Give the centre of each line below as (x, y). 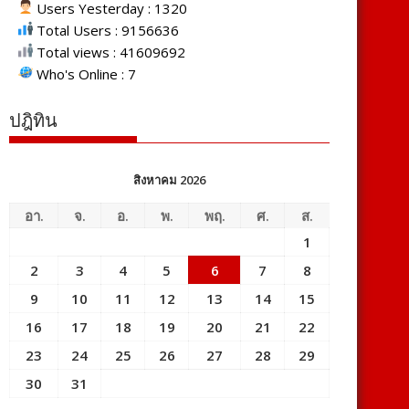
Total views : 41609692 (109, 52)
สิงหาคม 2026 (169, 180)
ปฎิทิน (33, 121)
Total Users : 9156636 (106, 31)
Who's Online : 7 (84, 74)
